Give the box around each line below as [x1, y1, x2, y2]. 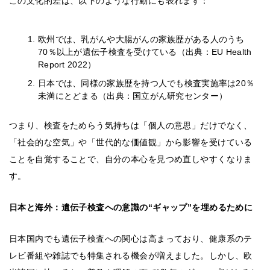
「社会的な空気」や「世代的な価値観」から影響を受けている [9, 137, 253, 148]
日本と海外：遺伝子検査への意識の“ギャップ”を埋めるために [9, 202, 253, 213]
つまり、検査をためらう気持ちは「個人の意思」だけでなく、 [9, 121, 253, 131]
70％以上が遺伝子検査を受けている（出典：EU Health [38, 47, 252, 57]
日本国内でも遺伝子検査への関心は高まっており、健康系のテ [9, 234, 253, 244]
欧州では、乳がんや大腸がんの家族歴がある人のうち [38, 34, 245, 45]
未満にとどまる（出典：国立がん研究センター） [38, 91, 228, 101]
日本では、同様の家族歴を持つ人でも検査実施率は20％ [38, 78, 255, 89]
